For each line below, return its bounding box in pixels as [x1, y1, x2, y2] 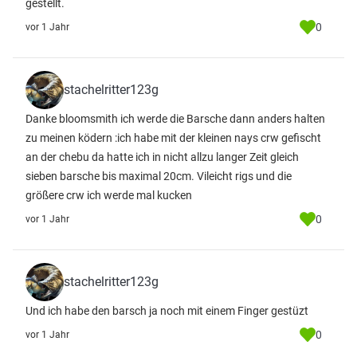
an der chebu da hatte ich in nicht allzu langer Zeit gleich [25, 151, 299, 163]
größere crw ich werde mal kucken [25, 189, 192, 202]
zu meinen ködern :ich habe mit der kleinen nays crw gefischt [25, 131, 321, 144]
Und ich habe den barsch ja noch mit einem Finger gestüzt [25, 304, 308, 317]
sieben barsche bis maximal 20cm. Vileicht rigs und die [25, 170, 292, 182]
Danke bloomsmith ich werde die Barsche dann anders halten [25, 112, 325, 125]
